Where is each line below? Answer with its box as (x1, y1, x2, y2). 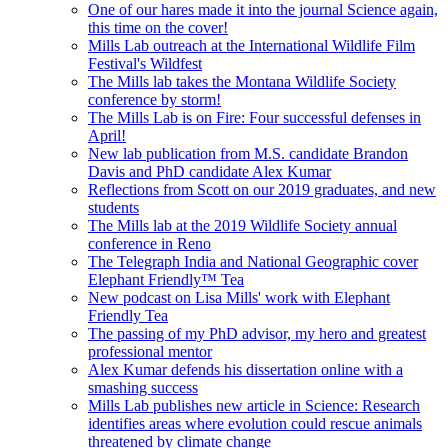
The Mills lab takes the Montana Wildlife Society (88, 72, 396, 90)
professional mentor (88, 342, 212, 360)
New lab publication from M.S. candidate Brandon (88, 144, 408, 162)
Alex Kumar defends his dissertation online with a (88, 360, 403, 378)
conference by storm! (88, 90, 221, 108)
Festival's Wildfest (88, 54, 202, 72)
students (88, 198, 139, 216)
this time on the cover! (88, 18, 228, 36)
